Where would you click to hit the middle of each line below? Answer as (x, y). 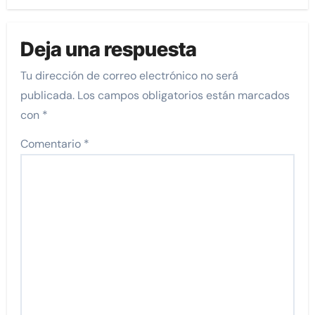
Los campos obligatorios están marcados (184, 96)
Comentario (52, 144)
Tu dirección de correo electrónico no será (130, 76)
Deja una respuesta (109, 49)
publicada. (48, 96)
